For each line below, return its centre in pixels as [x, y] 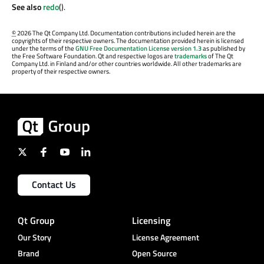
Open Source [154, 253]
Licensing [151, 221]
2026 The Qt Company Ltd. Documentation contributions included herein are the [126, 33]
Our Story [34, 237]
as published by [223, 49]
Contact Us [54, 185]
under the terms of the [44, 49]
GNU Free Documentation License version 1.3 [138, 49]
